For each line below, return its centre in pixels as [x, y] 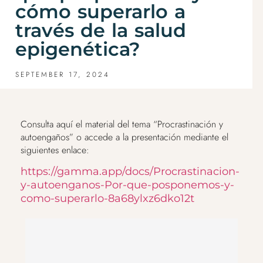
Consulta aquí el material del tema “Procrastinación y [122, 124]
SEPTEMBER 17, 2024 [62, 74]
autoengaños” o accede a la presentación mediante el [124, 137]
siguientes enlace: [55, 150]
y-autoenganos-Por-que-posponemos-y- [127, 185]
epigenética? [77, 49]
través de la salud [100, 30]
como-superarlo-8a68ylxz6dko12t [107, 198]
